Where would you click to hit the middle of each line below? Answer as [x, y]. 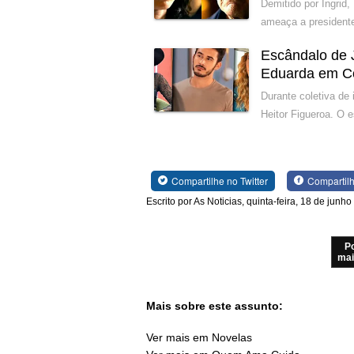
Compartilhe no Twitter [219, 180]
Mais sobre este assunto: [215, 305]
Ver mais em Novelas [199, 338]
